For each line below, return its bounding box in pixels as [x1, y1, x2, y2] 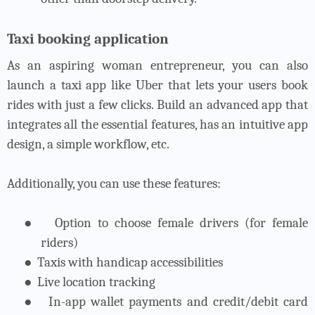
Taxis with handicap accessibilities [37, 254, 223, 270]
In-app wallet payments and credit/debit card [49, 293, 309, 309]
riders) [41, 234, 78, 250]
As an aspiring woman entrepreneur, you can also [7, 57, 308, 73]
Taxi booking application [7, 30, 169, 47]
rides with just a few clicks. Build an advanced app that [7, 96, 308, 112]
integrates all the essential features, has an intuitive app [7, 116, 308, 132]
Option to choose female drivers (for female [55, 214, 308, 231]
